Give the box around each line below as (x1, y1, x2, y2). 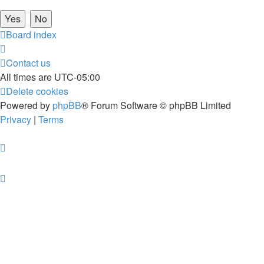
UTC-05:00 (54, 70, 100, 84)
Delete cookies (6, 84, 68, 98)
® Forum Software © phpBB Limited (81, 98, 231, 112)
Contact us (6, 55, 51, 70)
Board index (6, 27, 57, 41)
